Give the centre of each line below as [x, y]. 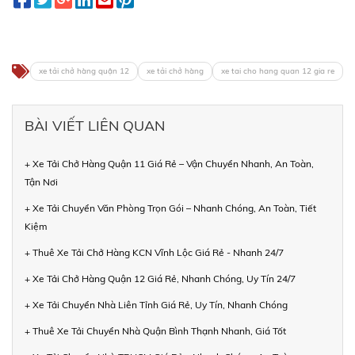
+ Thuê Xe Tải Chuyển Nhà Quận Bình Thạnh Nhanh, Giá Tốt [155, 331]
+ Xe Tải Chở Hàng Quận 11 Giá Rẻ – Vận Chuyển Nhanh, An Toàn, [169, 164]
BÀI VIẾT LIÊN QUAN [95, 126]
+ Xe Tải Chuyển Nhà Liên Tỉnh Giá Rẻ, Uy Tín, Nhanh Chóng [156, 305]
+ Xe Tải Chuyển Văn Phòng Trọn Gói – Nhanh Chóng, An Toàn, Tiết [170, 208]
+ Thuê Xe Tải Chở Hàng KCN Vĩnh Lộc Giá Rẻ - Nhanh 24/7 [154, 253]
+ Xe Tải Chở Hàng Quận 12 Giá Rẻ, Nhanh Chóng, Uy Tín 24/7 [160, 279]
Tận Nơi [41, 182]
